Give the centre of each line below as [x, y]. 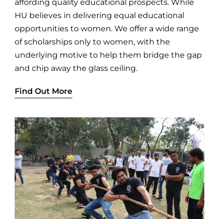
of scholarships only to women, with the [92, 42]
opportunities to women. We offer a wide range [107, 29]
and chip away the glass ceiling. [76, 68]
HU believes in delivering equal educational [99, 16]
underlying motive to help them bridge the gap [108, 55]
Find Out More [43, 91]
